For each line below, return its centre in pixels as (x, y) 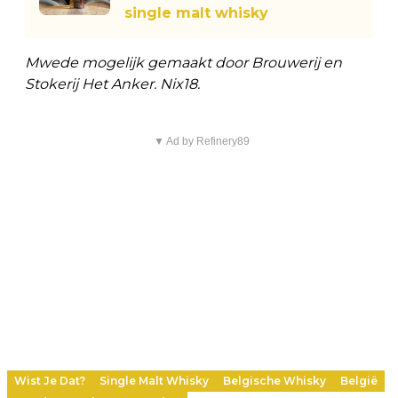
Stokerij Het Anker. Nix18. (112, 84)
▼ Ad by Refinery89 (201, 141)
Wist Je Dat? (50, 380)
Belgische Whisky (275, 380)
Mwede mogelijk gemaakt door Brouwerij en (183, 62)
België (359, 380)
